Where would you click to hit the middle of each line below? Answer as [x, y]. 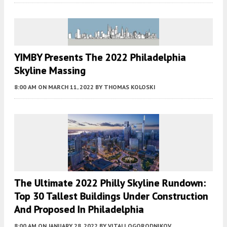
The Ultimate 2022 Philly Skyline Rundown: [110, 183]
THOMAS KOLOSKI [130, 87]
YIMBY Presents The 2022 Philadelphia [100, 57]
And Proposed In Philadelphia [79, 210]
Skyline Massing [50, 70]
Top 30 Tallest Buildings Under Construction [111, 196]
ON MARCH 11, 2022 [66, 87]
